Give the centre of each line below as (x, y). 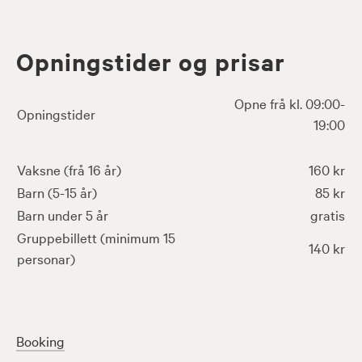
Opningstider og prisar (151, 61)
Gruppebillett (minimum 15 (96, 237)
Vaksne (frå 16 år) (69, 169)
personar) (46, 258)
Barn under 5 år (63, 214)
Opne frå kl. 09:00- (290, 103)
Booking (40, 340)
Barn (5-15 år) (57, 192)
